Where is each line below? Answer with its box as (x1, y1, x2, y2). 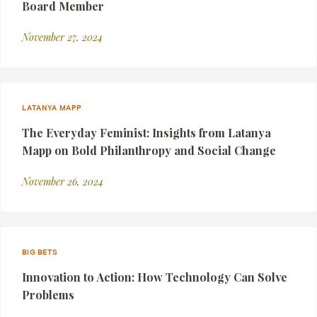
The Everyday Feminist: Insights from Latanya (22, 125, 271, 140)
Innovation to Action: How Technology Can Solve (22, 270, 287, 284)
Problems (22, 287, 74, 302)
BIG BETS (22, 248, 57, 256)
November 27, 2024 (22, 30, 103, 44)
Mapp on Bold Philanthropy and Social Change (22, 143, 276, 158)
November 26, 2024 (22, 175, 103, 188)
